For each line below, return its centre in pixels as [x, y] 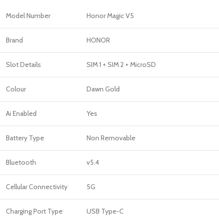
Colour [16, 89]
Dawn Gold [103, 89]
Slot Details [23, 65]
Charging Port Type [34, 211]
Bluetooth [21, 163]
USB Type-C [105, 211]
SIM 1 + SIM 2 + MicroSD [121, 65]
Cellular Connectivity [37, 187]
